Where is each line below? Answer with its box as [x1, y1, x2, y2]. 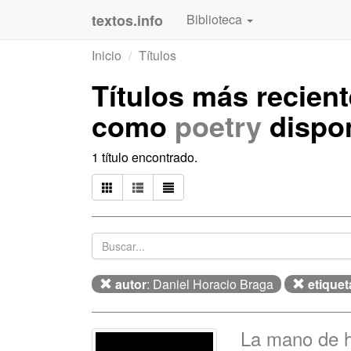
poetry [175, 105, 262, 146]
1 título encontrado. [92, 148, 197, 166]
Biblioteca [186, 10, 245, 28]
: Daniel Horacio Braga [147, 275, 273, 293]
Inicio [92, 46, 121, 64]
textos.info [92, 10, 163, 31]
